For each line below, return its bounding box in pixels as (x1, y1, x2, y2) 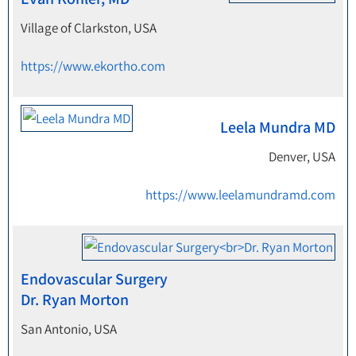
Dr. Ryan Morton (21, 289, 129, 310)
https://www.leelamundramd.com (145, 186, 335, 203)
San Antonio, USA (21, 320, 117, 338)
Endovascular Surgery (21, 269, 168, 289)
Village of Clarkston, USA (21, 19, 157, 37)
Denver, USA (269, 148, 335, 165)
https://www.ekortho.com (21, 57, 165, 75)
